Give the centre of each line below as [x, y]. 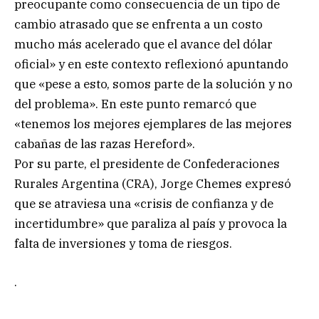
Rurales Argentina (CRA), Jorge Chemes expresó [153, 183]
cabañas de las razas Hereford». [105, 143]
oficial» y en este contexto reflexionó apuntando [151, 64]
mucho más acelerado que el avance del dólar [143, 44]
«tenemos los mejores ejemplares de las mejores [153, 124]
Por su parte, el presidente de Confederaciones [147, 163]
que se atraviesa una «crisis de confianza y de [144, 203]
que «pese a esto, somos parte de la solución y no [153, 84]
